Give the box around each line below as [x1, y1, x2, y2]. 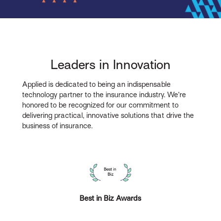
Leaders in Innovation [50, 57, 171, 72]
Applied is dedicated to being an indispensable [22, 80, 171, 88]
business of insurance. [22, 121, 93, 130]
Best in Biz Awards [79, 194, 142, 202]
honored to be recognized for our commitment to [22, 101, 179, 109]
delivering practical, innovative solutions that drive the [22, 111, 194, 119]
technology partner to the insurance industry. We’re [22, 90, 186, 99]
